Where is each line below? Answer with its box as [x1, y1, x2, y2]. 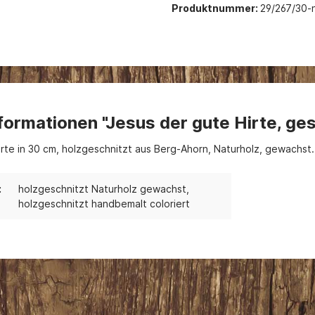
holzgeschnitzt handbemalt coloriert [18, 198, 190, 210]
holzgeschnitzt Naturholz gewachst [18, 183, 186, 195]
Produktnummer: [172, 2, 260, 14]
